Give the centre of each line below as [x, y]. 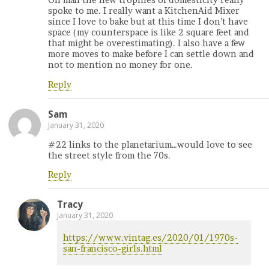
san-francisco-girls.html [113, 248]
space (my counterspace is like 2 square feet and [149, 33]
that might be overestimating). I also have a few [147, 44]
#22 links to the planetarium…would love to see [150, 144]
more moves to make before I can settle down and [151, 54]
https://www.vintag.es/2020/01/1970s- [150, 237]
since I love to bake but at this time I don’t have [148, 22]
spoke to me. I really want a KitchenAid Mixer [144, 11]
